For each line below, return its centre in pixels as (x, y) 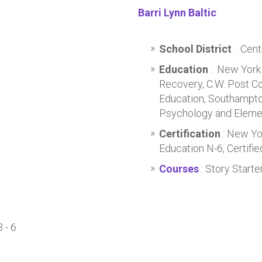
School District (196, 49)
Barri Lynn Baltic (177, 13)
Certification (189, 134)
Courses (179, 169)
